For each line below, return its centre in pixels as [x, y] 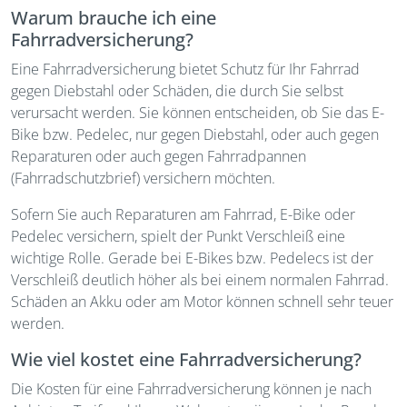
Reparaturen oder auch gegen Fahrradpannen [159, 156]
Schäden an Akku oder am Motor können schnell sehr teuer [202, 302]
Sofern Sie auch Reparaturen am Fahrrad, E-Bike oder [183, 214]
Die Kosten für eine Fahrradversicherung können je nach [191, 389]
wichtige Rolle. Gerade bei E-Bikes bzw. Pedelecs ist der [192, 258]
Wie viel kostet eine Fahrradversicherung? [186, 359]
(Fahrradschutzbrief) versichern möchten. [143, 178]
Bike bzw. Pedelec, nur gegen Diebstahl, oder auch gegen [195, 134]
